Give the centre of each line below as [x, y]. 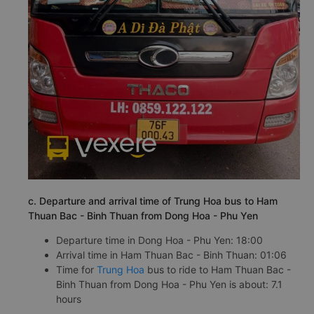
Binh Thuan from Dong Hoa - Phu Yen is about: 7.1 [169, 284]
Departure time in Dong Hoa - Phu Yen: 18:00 [159, 240]
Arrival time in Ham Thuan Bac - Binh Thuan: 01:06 [171, 254]
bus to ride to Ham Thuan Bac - [218, 269]
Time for [76, 269]
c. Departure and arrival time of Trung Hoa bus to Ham [153, 200]
